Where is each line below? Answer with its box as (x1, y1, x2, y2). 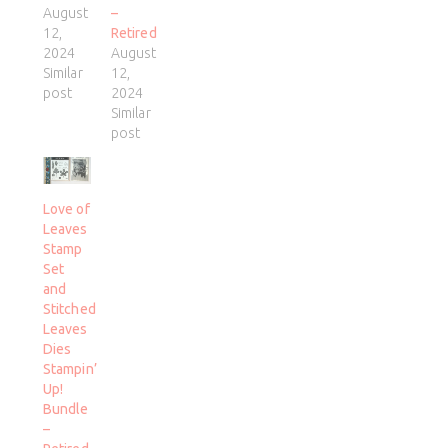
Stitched (42, 301, 96, 318)
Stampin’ (42, 361, 97, 378)
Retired (110, 24, 157, 41)
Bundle (42, 401, 89, 418)
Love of (42, 201, 90, 218)
